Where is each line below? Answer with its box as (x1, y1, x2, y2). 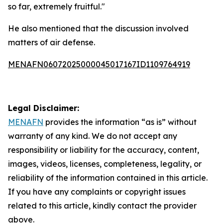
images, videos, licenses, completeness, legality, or (8, 159, 202, 169)
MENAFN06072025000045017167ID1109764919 (8, 59, 190, 69)
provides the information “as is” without (43, 117, 197, 127)
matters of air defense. (8, 37, 95, 47)
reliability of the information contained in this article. (8, 173, 208, 183)
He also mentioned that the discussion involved (8, 23, 189, 33)
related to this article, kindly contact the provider (8, 201, 197, 211)
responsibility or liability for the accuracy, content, (8, 145, 199, 155)
